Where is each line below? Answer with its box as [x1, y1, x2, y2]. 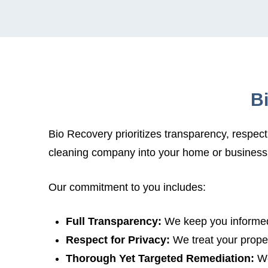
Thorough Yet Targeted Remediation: [65, 252, 257, 264]
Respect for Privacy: [65, 234, 170, 246]
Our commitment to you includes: [48, 181, 206, 193]
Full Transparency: [65, 215, 165, 227]
